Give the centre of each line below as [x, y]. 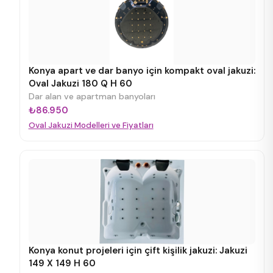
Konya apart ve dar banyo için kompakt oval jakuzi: [142, 71]
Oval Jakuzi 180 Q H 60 [80, 83]
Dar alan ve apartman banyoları [92, 96]
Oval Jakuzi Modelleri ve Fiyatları [91, 125]
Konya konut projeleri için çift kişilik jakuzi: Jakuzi [138, 250]
